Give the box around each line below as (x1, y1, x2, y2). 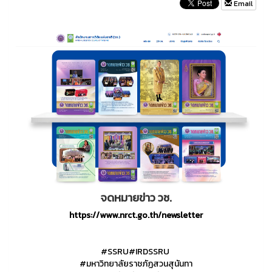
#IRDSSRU (129, 245, 169, 259)
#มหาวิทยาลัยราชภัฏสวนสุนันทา (80, 257, 192, 271)
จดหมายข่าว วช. (100, 189, 172, 206)
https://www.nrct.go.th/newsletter (69, 209, 203, 222)
